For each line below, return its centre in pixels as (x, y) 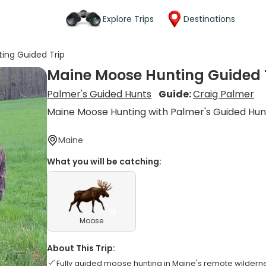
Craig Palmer (224, 94)
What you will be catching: (104, 161)
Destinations (209, 19)
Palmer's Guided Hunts (99, 94)
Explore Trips (128, 19)
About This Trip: (81, 248)
